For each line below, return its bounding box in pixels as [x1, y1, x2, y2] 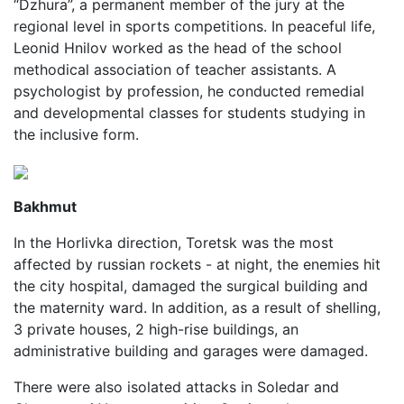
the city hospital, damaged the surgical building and [14, 277, 368, 295]
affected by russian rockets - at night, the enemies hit [14, 255, 381, 273]
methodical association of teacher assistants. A [14, 60, 336, 78]
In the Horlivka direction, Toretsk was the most [14, 234, 334, 252]
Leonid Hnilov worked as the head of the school [14, 39, 342, 57]
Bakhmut [14, 197, 77, 216]
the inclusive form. [14, 125, 139, 143]
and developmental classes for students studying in [14, 104, 365, 122]
